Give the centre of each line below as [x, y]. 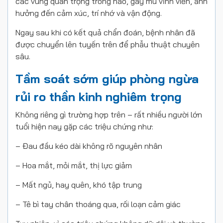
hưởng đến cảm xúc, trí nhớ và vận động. [89, 13]
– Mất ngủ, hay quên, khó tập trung [79, 185]
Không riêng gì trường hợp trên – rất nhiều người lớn [109, 114]
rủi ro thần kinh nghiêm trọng [99, 97]
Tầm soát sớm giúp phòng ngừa [107, 79]
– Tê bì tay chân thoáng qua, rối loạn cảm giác [98, 204]
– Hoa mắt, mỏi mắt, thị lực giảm [74, 165]
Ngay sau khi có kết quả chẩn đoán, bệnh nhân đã [105, 32]
